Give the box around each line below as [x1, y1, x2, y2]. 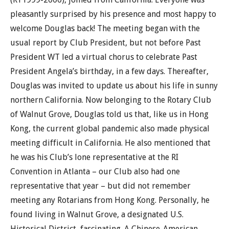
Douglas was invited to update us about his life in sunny [10, 81, 218, 90]
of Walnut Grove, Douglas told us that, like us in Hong [10, 109, 209, 119]
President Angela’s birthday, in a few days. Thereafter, [10, 66, 209, 76]
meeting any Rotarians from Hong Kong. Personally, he [10, 195, 210, 205]
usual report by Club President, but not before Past [10, 38, 201, 48]
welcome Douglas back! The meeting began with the [10, 24, 200, 33]
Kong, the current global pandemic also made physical [10, 124, 210, 133]
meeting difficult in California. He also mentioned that [10, 138, 211, 148]
